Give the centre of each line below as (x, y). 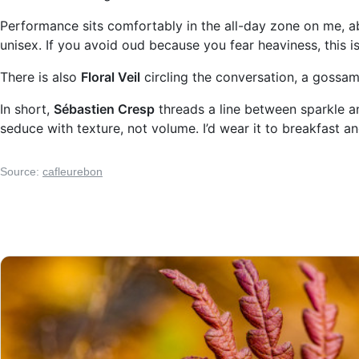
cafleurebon (73, 171)
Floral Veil (111, 77)
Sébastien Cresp (104, 109)
